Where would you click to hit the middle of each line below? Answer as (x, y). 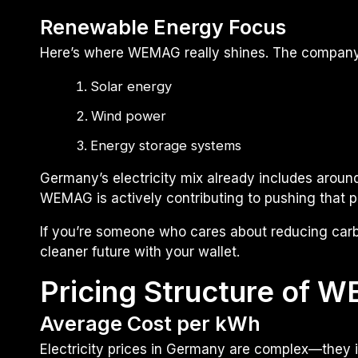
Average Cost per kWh (150, 324)
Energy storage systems (165, 146)
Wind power (128, 116)
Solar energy (131, 86)
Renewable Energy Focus (163, 27)
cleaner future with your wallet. (140, 252)
